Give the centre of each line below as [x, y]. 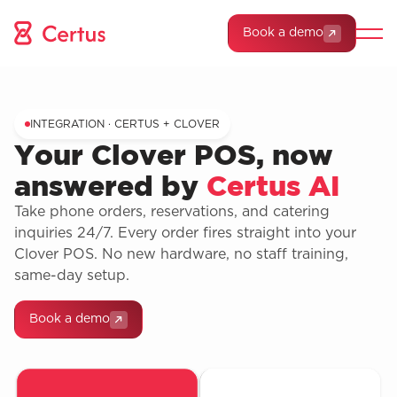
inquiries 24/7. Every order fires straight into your [185, 233]
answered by [110, 185]
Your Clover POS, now [174, 154]
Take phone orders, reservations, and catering [172, 212]
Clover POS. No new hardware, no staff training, [181, 254]
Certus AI [273, 185]
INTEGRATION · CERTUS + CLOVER [125, 124]
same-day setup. [72, 276]
